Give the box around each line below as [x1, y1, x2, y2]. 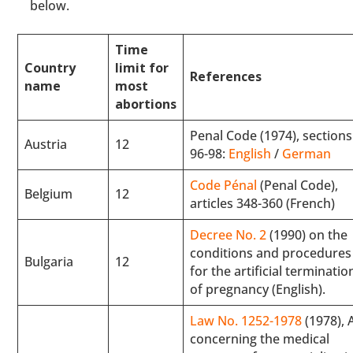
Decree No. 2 [190, 225, 267, 243]
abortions [115, 95, 177, 113]
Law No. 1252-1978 [190, 311, 303, 329]
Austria [24, 135, 68, 153]
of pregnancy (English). [190, 280, 326, 298]
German [282, 144, 332, 162]
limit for [115, 58, 169, 76]
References [190, 67, 262, 85]
